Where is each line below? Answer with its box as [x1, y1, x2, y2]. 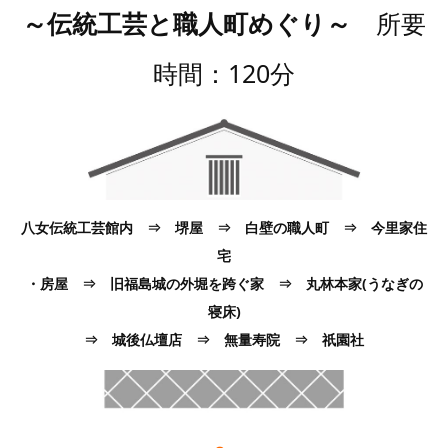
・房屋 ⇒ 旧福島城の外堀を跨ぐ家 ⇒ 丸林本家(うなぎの [25, 273, 423, 293]
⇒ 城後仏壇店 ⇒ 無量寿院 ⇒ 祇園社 [84, 329, 364, 349]
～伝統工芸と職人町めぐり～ [22, 5, 351, 40]
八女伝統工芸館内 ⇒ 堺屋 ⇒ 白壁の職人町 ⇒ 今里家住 [21, 217, 427, 237]
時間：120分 [153, 55, 295, 90]
